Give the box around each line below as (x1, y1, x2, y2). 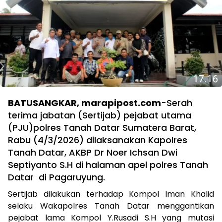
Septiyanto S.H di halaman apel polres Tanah (8, 158, 208, 171)
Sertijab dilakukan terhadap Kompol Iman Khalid (8, 188, 214, 200)
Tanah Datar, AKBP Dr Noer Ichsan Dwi (8, 146, 177, 159)
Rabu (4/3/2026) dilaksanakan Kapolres (8, 133, 187, 146)
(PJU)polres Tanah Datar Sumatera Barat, (8, 121, 196, 134)
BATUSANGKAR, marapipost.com (8, 96, 161, 109)
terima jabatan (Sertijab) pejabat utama (8, 109, 191, 121)
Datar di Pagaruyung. (8, 170, 105, 183)
